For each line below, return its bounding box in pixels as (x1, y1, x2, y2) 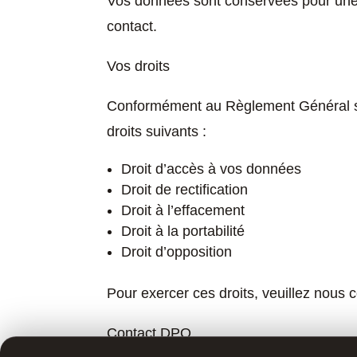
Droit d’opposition (121, 244, 233, 261)
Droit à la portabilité (121, 223, 245, 240)
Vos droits (107, 58, 171, 75)
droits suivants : (107, 124, 207, 140)
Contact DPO (107, 325, 192, 342)
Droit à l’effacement (121, 202, 245, 219)
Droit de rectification (121, 182, 249, 198)
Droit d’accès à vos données (121, 161, 302, 178)
